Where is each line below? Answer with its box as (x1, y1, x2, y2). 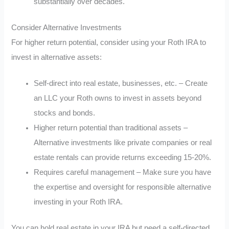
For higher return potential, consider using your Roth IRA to (11, 38, 207, 47)
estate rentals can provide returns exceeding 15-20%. (34, 153, 212, 162)
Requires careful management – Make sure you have (34, 168, 212, 176)
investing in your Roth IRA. (34, 197, 123, 206)
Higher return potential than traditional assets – (34, 123, 188, 132)
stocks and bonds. (34, 108, 96, 117)
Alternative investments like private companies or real (34, 138, 212, 147)
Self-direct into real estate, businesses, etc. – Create (34, 79, 208, 87)
